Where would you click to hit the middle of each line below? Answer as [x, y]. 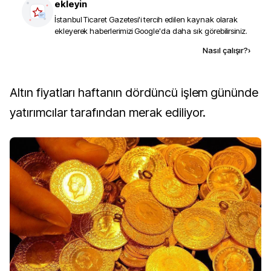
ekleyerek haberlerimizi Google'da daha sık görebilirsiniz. [151, 31]
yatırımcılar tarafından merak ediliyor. [108, 113]
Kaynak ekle [112, 50]
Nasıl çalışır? [225, 50]
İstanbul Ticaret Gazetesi [97, 19]
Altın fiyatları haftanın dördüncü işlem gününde [14, 93]
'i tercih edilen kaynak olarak [188, 19]
